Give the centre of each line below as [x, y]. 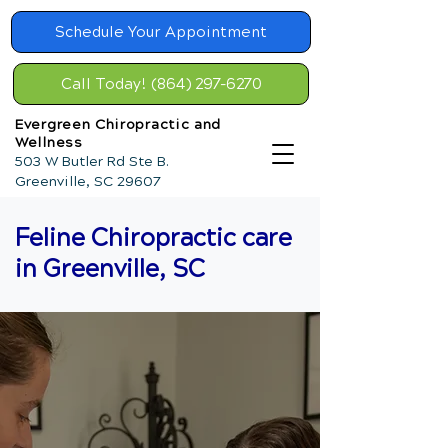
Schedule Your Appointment [161, 32]
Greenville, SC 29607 [88, 181]
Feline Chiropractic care [153, 238]
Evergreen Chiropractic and [118, 124]
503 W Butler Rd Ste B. [92, 161]
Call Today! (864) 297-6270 [161, 84]
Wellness [49, 142]
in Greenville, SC [110, 269]
